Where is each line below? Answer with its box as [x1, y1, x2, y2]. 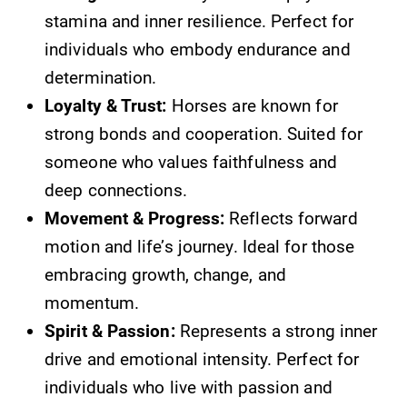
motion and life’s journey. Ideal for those [45, 235, 355, 257]
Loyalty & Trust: [45, 94, 167, 116]
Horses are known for [166, 94, 338, 116]
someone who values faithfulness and [45, 151, 338, 173]
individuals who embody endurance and [45, 38, 351, 60]
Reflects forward [224, 207, 358, 229]
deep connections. [45, 179, 187, 201]
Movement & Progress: [45, 207, 224, 229]
